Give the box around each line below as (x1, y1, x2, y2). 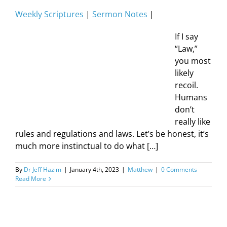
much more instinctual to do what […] (15, 140, 158, 152)
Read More (15, 174, 46, 183)
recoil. (175, 80, 198, 91)
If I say (175, 31, 198, 42)
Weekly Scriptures (15, 9, 84, 20)
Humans (175, 92, 207, 103)
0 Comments (161, 165, 197, 174)
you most (175, 55, 211, 66)
